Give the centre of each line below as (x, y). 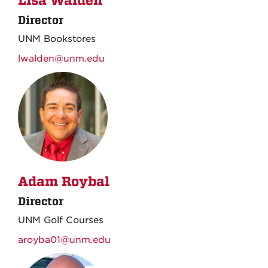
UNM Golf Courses (61, 220)
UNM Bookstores (57, 39)
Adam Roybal (64, 182)
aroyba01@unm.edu (64, 240)
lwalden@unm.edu (61, 58)
